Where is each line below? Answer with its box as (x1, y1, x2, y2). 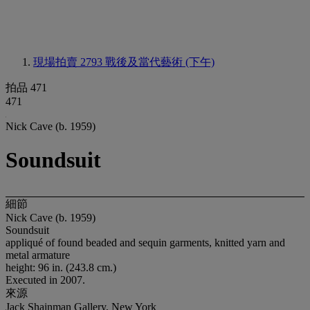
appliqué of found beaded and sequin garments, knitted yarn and (6, 236, 285, 248)
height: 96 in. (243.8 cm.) (6, 261, 116, 273)
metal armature (6, 248, 70, 261)
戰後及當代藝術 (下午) (105, 56, 215, 68)
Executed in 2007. (6, 273, 85, 286)
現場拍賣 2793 (33, 56, 105, 68)
